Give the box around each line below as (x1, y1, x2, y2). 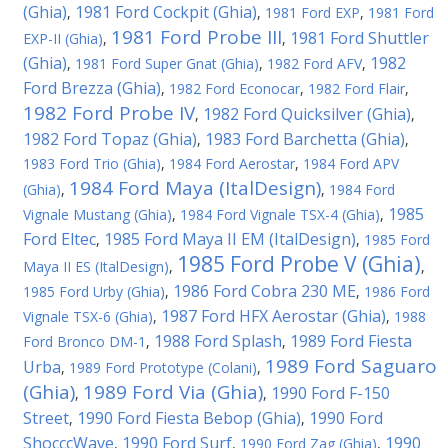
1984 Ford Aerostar (169, 154, 295, 173)
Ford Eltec (23, 228, 96, 250)
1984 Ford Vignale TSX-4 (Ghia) (180, 205, 380, 224)
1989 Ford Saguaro (265, 353, 437, 379)
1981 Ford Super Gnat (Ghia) (75, 54, 259, 73)
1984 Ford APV (303, 154, 399, 173)
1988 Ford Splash (154, 330, 282, 352)
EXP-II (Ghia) (23, 29, 103, 48)
